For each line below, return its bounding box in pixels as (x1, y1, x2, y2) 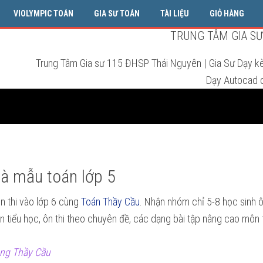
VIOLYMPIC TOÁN (14, 9, 73, 18)
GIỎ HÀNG (210, 9, 244, 18)
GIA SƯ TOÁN (94, 9, 140, 18)
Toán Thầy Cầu (81, 195, 140, 208)
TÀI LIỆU (160, 9, 189, 18)
